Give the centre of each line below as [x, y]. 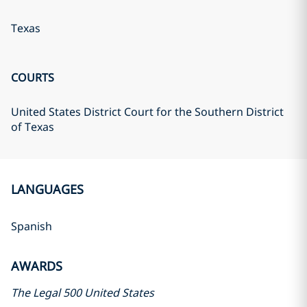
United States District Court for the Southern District [147, 112]
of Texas [33, 127]
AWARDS [37, 266]
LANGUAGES [47, 189]
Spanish [32, 226]
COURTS [33, 77]
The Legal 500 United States [83, 293]
